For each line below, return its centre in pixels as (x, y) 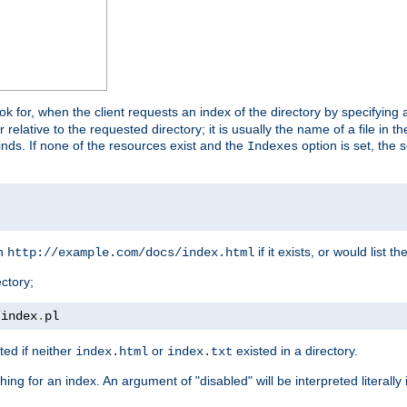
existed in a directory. (295, 351)
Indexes (273, 147)
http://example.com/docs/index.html (131, 253)
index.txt (200, 352)
